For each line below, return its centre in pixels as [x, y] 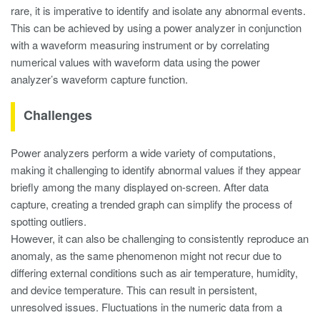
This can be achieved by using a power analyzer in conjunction [156, 27]
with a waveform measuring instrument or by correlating [140, 45]
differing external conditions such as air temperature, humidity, [154, 272]
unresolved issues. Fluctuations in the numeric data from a [146, 307]
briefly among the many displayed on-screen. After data [140, 187]
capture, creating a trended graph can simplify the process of [151, 204]
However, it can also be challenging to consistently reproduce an [160, 238]
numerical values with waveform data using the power [135, 62]
